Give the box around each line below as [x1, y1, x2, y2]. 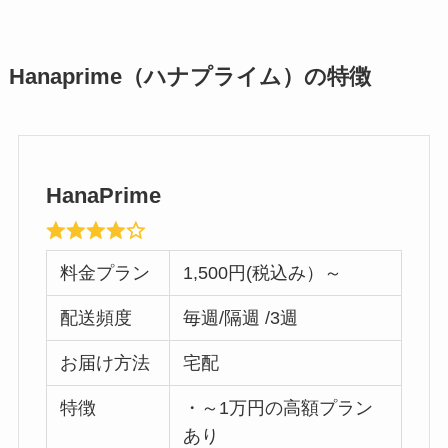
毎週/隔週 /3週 [183, 308, 299, 329]
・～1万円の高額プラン [183, 398, 374, 419]
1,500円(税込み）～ [183, 263, 343, 284]
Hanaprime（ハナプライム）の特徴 [8, 65, 371, 90]
